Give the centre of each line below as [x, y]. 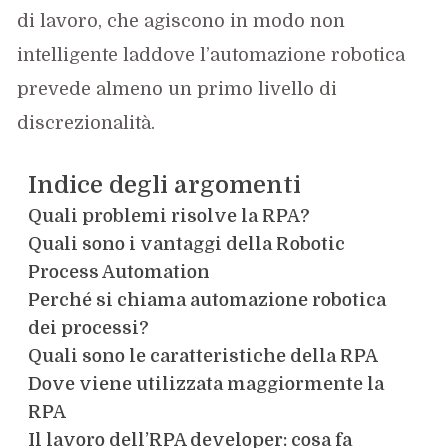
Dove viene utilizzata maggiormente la [206, 383]
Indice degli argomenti [165, 184]
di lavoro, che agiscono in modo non [181, 20]
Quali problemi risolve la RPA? [169, 215]
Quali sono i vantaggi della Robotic [187, 243]
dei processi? [89, 327]
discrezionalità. [86, 122]
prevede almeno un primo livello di [177, 88]
